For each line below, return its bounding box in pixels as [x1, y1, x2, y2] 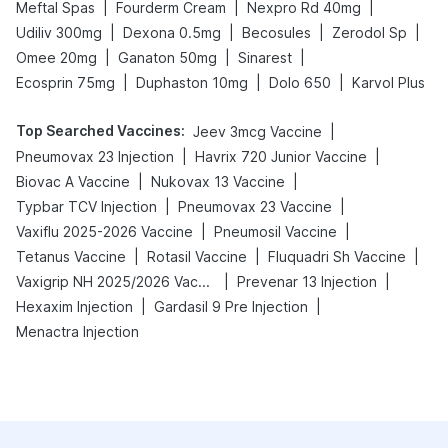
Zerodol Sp [332, 24, 407, 41]
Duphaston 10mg [136, 74, 248, 91]
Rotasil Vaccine [147, 248, 247, 265]
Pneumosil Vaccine [214, 223, 337, 240]
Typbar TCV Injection [16, 198, 157, 215]
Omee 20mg [16, 49, 97, 66]
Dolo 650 [269, 74, 331, 91]
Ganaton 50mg [118, 49, 217, 66]
